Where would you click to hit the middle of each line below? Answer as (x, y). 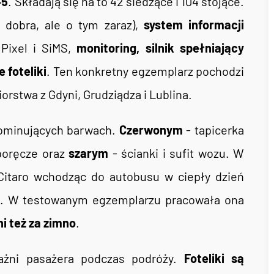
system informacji (194, 24)
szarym (89, 153)
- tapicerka (213, 130)
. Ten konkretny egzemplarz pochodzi (145, 71)
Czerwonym (151, 130)
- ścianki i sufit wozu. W (176, 153)
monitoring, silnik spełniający (158, 48)
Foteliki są (214, 258)
